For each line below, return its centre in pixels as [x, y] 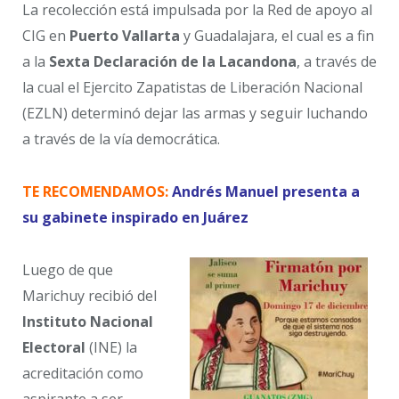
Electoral [54, 347]
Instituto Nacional [88, 321]
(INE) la [111, 347]
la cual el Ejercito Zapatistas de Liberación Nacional [192, 88]
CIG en [46, 36]
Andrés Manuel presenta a [266, 192]
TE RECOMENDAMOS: [95, 192]
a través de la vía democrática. [121, 139]
